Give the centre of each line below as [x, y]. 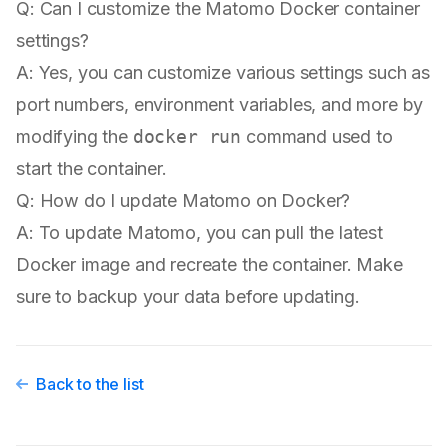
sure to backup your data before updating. [188, 297]
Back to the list [90, 384]
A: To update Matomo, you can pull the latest [199, 233]
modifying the [74, 137]
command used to [317, 137]
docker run [187, 137]
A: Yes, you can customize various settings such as [223, 73]
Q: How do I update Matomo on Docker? [183, 201]
